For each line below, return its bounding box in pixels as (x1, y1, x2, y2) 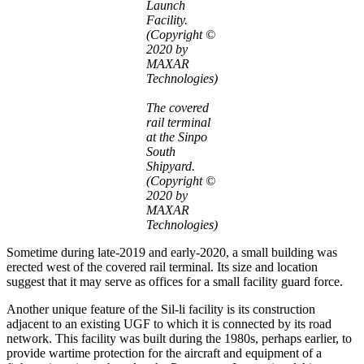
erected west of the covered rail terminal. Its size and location (6, 259, 318, 274)
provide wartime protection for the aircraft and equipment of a (6, 345, 322, 360)
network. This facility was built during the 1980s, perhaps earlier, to (6, 331, 352, 345)
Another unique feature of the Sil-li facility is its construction (6, 301, 315, 316)
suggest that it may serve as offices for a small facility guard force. (6, 274, 343, 288)
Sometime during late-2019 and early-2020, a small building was (6, 245, 337, 259)
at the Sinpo (146, 129, 207, 144)
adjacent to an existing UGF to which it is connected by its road (6, 316, 331, 331)
